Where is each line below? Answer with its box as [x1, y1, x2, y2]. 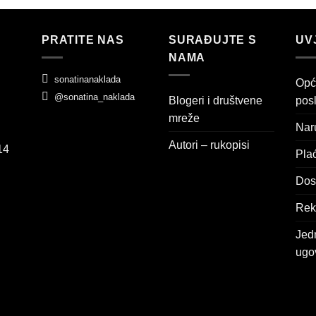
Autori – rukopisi [169, 138, 250, 151]
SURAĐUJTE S [169, 34, 257, 47]
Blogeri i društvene [169, 94, 262, 107]
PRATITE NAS [42, 34, 124, 47]
